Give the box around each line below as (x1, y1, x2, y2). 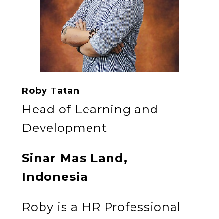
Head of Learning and (22, 102, 158, 116)
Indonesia (22, 169, 88, 184)
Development (22, 120, 107, 135)
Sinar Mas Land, (22, 151, 128, 165)
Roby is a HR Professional (22, 199, 181, 214)
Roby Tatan (22, 85, 80, 96)
